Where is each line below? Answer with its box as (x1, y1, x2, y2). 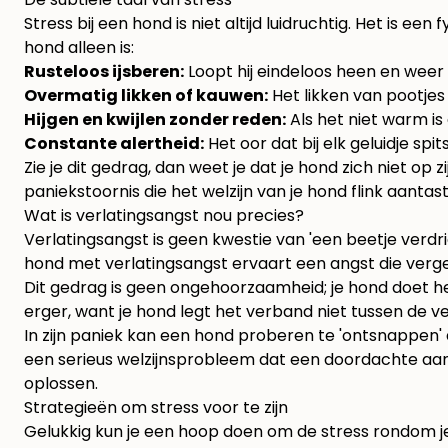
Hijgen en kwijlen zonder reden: (24, 108, 286, 132)
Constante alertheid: (24, 132, 204, 156)
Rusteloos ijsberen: (24, 60, 184, 84)
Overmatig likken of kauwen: (24, 84, 268, 108)
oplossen (24, 372, 95, 396)
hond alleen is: (24, 36, 134, 60)
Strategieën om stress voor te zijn (24, 396, 288, 420)
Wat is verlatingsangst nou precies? (24, 204, 304, 228)
